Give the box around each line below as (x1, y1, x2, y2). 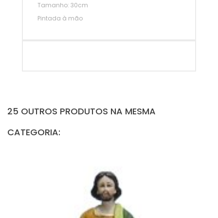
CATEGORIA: (7, 126, 60, 139)
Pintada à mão (37, 14, 83, 23)
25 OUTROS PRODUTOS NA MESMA (7, 105, 156, 118)
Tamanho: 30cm (37, 1, 88, 10)
